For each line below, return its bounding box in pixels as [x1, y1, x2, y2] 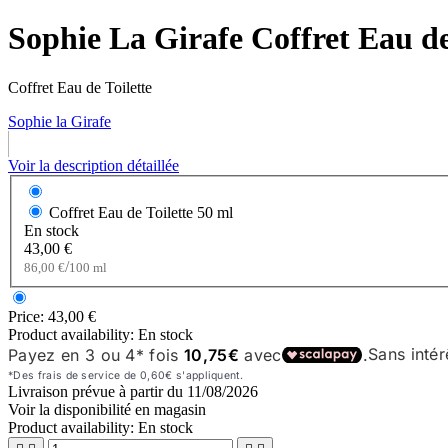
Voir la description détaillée [8, 156, 179, 174]
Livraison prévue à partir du [8, 383, 187, 401]
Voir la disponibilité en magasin [8, 401, 206, 419]
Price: [8, 308, 48, 326]
